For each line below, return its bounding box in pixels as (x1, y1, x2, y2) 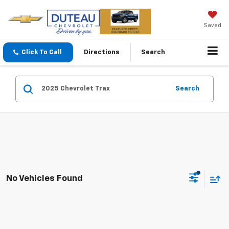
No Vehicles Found (6, 174, 83, 183)
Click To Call (21, 49, 62, 56)
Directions (84, 49, 120, 56)
